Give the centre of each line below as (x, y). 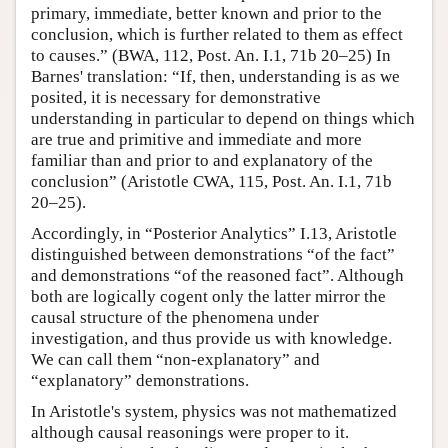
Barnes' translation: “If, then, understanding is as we (215, 77)
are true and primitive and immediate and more (196, 140)
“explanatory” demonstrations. (140, 381)
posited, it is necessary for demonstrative (176, 98)
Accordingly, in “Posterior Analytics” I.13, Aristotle (214, 234)
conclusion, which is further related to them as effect (217, 35)
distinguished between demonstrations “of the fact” (213, 255)
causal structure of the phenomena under (175, 318)
